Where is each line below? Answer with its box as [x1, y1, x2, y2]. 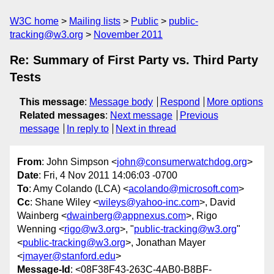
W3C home [10, 16, 59, 26]
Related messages [20, 110, 105, 120]
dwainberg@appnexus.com [67, 210, 186, 221]
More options [207, 97, 264, 107]
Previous [179, 110, 218, 120]
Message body [89, 97, 153, 107]
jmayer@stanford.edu [23, 251, 116, 262]
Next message [110, 110, 172, 120]
